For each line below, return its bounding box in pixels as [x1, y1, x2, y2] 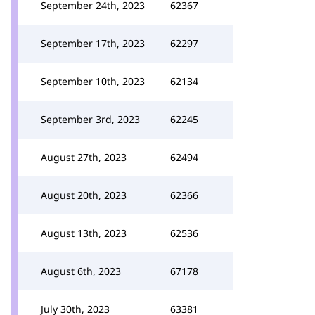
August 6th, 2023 [41, 264, 121, 278]
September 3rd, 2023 [41, 112, 140, 126]
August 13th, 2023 [41, 226, 127, 240]
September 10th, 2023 [41, 75, 145, 88]
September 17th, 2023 [41, 37, 145, 50]
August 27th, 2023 [41, 150, 127, 164]
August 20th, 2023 [41, 188, 127, 202]
